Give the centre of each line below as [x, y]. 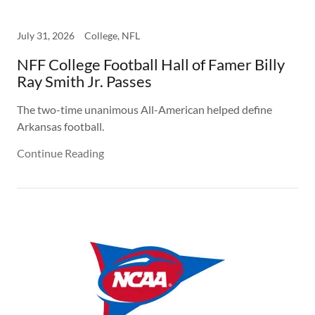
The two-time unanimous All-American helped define [144, 109]
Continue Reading [60, 153]
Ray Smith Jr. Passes [84, 81]
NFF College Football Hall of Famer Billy [151, 64]
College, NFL [112, 36]
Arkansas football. [60, 126]
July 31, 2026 [46, 36]
